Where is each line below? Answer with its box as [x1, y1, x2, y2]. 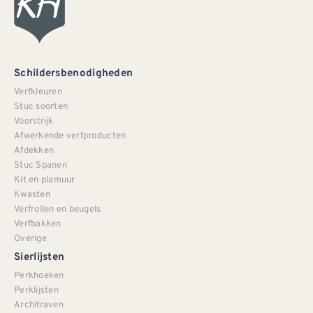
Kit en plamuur [14, 172, 75, 186]
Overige [14, 231, 47, 245]
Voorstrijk [14, 113, 54, 127]
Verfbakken [14, 216, 61, 230]
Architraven [14, 297, 64, 311]
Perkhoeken [14, 268, 64, 282]
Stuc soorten [14, 99, 68, 112]
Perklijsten [14, 282, 59, 296]
